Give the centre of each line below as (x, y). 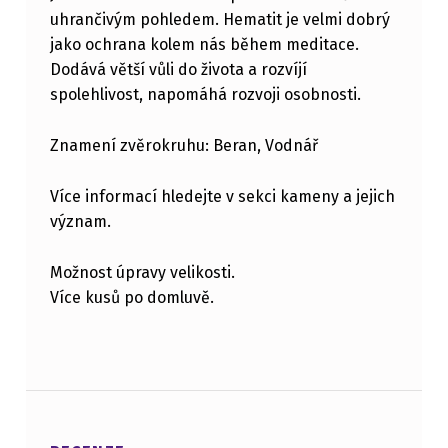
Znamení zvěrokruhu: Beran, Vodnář (183, 146)
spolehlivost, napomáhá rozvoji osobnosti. (205, 95)
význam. (80, 222)
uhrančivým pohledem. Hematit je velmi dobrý (219, 20)
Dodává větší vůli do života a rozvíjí (178, 70)
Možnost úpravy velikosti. (142, 272)
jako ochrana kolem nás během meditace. (204, 45)
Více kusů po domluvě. (131, 297)
